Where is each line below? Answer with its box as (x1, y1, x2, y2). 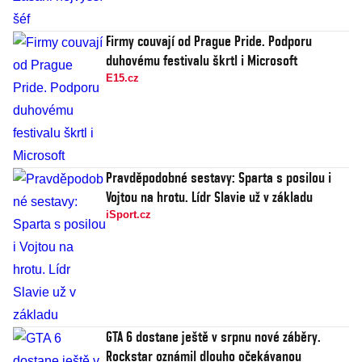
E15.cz (106, 72, 139, 85)
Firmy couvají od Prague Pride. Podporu (106, 32, 312, 50)
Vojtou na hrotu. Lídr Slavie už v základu (106, 188, 313, 206)
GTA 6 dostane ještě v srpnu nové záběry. (106, 328, 321, 346)
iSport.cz (106, 208, 151, 221)
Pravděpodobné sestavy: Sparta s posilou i (106, 169, 331, 187)
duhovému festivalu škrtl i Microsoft (106, 52, 297, 69)
